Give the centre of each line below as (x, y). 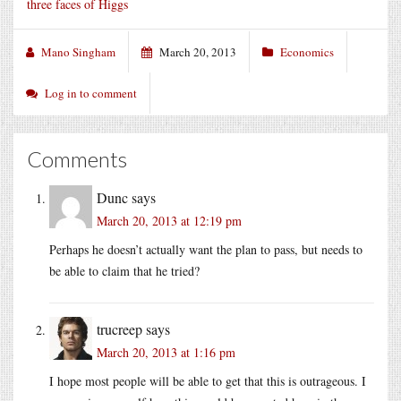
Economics (307, 51)
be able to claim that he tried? (124, 270)
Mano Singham (78, 51)
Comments (77, 158)
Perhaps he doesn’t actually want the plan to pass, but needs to (206, 249)
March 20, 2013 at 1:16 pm (166, 352)
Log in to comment (91, 93)
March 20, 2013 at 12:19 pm (169, 220)
